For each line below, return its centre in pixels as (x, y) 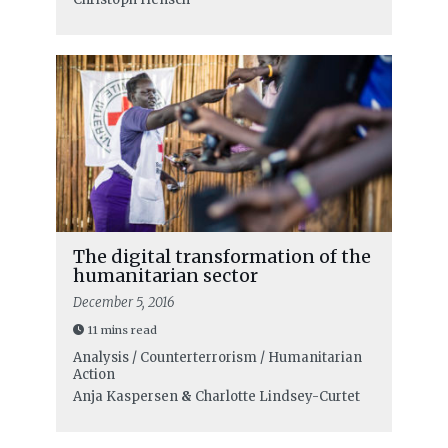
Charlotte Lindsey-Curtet (277, 396)
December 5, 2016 (123, 302)
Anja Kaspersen (125, 396)
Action (93, 374)
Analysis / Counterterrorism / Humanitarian (217, 357)
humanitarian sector (165, 275)
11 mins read (122, 329)
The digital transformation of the (221, 256)
